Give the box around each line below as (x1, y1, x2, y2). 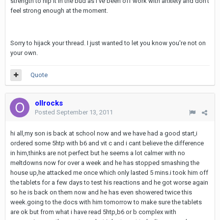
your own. (10, 49, 38, 56)
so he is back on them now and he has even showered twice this (10, 189, 192, 196)
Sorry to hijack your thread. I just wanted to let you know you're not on (10, 39, 206, 47)
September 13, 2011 (56, 109, 113, 116)
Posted (35, 109, 56, 116)
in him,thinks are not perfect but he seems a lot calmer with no (10, 149, 185, 157)
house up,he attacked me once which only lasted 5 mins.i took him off (10, 169, 208, 176)
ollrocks (35, 99, 63, 108)
